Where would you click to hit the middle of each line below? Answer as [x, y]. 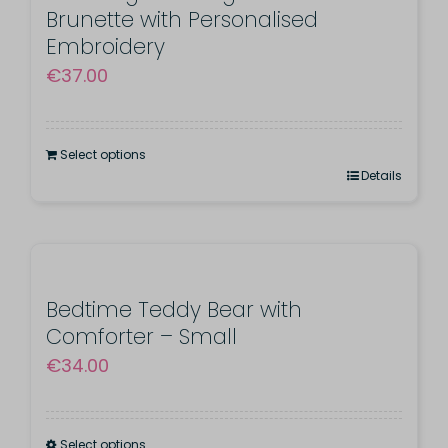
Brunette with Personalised [181, 20]
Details [382, 176]
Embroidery [105, 47]
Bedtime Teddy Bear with [173, 310]
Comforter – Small [141, 337]
